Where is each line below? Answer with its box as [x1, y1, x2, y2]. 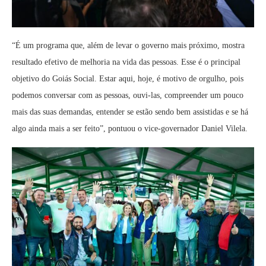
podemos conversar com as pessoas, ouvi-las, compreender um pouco [12, 90, 243, 100]
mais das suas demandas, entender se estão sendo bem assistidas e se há [12, 107, 248, 116]
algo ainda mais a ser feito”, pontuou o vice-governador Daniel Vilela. [12, 123, 248, 133]
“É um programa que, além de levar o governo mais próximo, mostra [12, 40, 245, 50]
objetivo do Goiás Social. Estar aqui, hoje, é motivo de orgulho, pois [12, 74, 243, 83]
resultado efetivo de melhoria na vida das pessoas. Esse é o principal [12, 57, 240, 66]
